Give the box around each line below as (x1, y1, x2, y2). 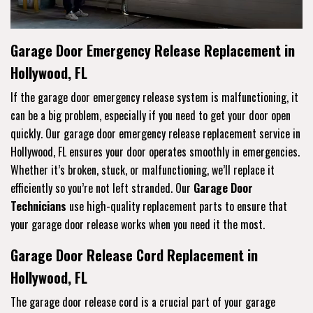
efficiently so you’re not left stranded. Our (10, 179, 194, 196)
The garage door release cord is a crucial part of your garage (10, 293, 275, 310)
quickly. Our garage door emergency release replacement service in (10, 124, 300, 142)
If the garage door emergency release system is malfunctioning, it (10, 88, 298, 105)
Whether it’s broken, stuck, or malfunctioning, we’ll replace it (10, 161, 275, 178)
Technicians (10, 197, 66, 214)
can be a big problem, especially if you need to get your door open (10, 106, 291, 124)
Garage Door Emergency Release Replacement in (10, 39, 295, 61)
